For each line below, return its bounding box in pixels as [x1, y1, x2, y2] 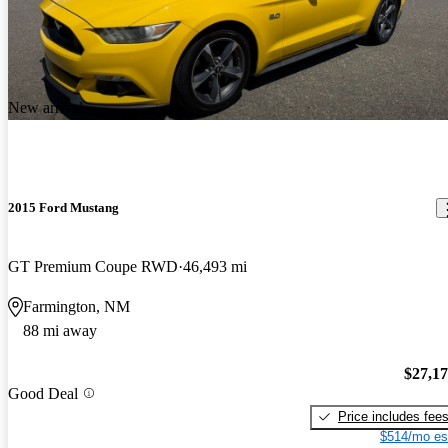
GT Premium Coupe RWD [8, 258, 178, 276]
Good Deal [8, 384, 78, 402]
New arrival [8, 99, 83, 117]
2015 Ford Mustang [8, 200, 119, 216]
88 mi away [23, 322, 97, 340]
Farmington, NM [23, 298, 130, 316]
